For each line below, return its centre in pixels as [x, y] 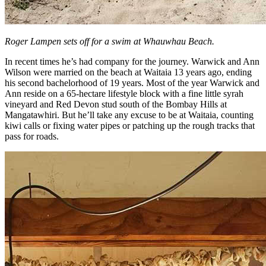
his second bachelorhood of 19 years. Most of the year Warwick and [132, 83]
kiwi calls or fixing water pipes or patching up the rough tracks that [130, 125]
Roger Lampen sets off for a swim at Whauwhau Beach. [110, 41]
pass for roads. [32, 136]
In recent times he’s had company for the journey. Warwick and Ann [132, 61]
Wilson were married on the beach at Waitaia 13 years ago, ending [128, 72]
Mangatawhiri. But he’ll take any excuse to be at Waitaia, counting [129, 115]
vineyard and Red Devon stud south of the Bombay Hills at [116, 104]
